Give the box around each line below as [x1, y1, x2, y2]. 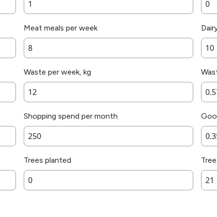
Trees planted [24, 155, 71, 165]
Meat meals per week [24, 23, 97, 33]
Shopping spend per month [24, 111, 118, 121]
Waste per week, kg [24, 67, 91, 77]
